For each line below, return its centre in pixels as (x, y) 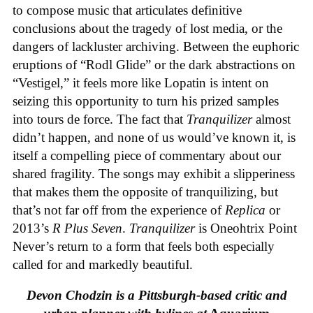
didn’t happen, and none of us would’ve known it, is (154, 137)
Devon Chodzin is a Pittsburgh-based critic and (156, 296)
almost (271, 119)
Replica (245, 210)
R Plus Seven (87, 228)
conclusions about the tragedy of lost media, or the (147, 28)
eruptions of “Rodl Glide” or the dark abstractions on (154, 64)
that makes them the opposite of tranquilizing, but (145, 191)
